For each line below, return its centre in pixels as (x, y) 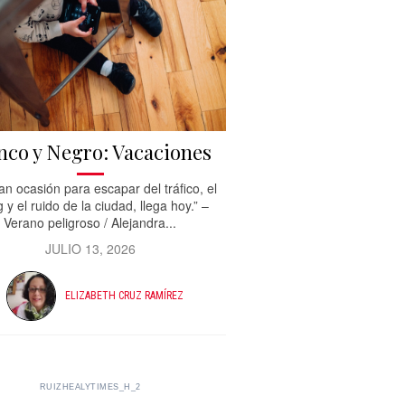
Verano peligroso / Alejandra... (90, 222)
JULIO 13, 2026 (90, 248)
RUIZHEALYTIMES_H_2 (90, 386)
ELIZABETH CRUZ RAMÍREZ (124, 296)
